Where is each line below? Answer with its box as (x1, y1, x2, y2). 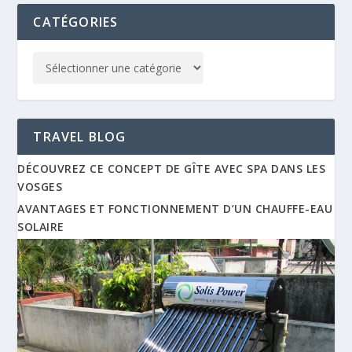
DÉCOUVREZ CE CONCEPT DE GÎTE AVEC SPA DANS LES (17, 160, 326, 176)
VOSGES (17, 178, 63, 194)
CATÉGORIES (33, 13, 119, 31)
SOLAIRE (17, 218, 64, 234)
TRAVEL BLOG (33, 127, 126, 145)
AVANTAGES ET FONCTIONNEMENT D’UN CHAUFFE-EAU (17, 200, 333, 216)
